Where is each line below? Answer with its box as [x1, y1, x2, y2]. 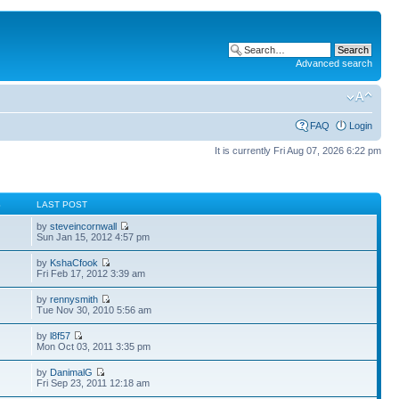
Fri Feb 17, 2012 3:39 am [37, 268, 146, 279]
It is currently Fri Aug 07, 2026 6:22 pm [215, 144, 381, 156]
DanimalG [50, 367, 94, 378]
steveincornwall [50, 221, 118, 232]
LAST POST [37, 199, 88, 209]
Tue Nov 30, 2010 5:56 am [37, 305, 152, 315]
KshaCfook [50, 257, 99, 268]
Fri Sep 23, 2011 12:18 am [37, 378, 151, 388]
